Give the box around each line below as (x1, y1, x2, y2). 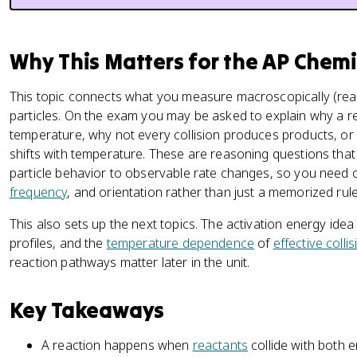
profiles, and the (10, 234, 107, 252)
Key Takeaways (10, 296, 165, 324)
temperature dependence (106, 234, 255, 252)
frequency (10, 183, 68, 201)
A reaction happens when (41, 336, 193, 354)
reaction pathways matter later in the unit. (10, 253, 250, 271)
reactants (192, 336, 248, 354)
